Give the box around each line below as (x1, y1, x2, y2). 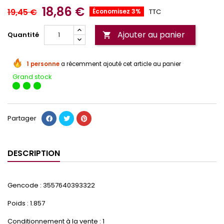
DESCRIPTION (7, 147, 60, 159)
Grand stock (12, 72, 52, 82)
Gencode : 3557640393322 (7, 180, 95, 190)
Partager (7, 113, 36, 123)
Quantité (7, 30, 39, 40)
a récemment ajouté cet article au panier (59, 60, 181, 68)
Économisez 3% (92, 7, 141, 16)
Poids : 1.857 (7, 198, 45, 208)
